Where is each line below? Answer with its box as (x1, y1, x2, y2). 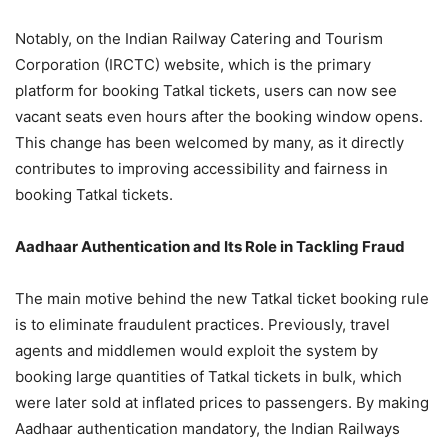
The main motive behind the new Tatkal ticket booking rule (15, 289, 429, 308)
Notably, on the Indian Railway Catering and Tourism (15, 29, 383, 48)
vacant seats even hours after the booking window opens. (15, 107, 423, 126)
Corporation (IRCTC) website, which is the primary (15, 55, 371, 74)
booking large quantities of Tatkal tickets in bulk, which (15, 367, 402, 386)
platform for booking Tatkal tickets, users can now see (15, 81, 397, 100)
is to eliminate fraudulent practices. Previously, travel (15, 315, 390, 334)
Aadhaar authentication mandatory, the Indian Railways (15, 419, 400, 438)
